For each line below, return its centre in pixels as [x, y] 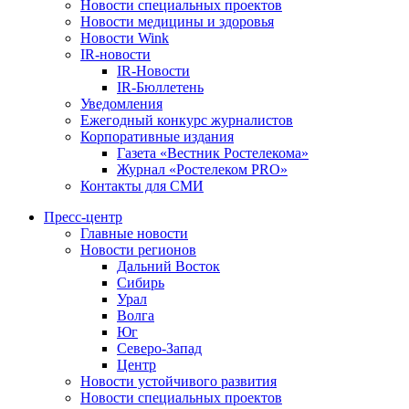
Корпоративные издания [157, 136]
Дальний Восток [168, 266]
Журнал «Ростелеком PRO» [202, 169]
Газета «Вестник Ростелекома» [213, 152]
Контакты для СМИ [142, 185]
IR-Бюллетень [160, 87]
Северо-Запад [159, 348]
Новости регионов [138, 249]
